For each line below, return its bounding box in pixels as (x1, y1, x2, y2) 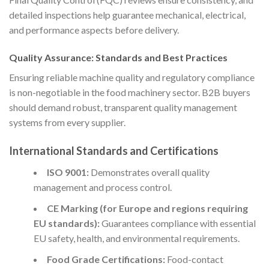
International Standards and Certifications (9, 144, 219, 157)
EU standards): (33, 217, 100, 229)
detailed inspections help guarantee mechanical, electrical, (9, 9, 246, 21)
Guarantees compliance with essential (99, 217, 256, 229)
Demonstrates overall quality (88, 166, 210, 178)
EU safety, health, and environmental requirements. (33, 232, 240, 244)
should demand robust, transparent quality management (9, 101, 237, 113)
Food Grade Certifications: (46, 253, 165, 265)
